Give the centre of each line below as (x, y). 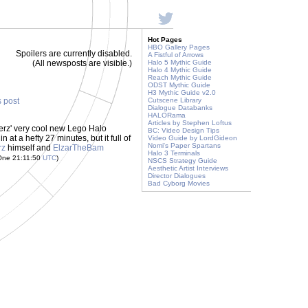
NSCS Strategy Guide (183, 161)
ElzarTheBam (78, 148)
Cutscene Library (175, 100)
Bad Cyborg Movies (179, 183)
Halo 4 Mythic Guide (180, 70)
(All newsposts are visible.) (82, 63)
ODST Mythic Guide (179, 85)
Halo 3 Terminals (174, 153)
